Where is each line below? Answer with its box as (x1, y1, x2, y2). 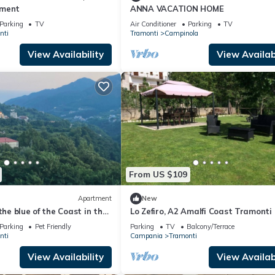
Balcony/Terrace (187, 222, 234, 231)
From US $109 (129, 169, 187, 180)
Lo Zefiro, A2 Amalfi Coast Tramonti (130, 206, 272, 216)
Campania (130, 231, 163, 240)
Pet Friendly (34, 222, 71, 231)
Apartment (78, 194, 112, 203)
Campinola (165, 29, 198, 38)
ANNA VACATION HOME (130, 4, 224, 14)
